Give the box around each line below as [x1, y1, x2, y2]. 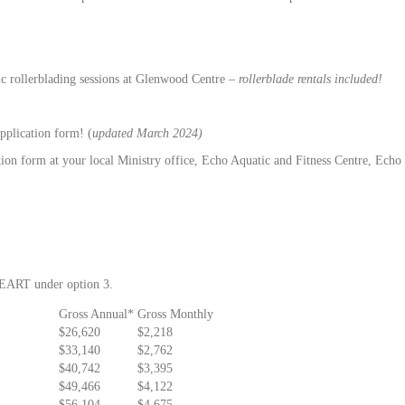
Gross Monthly [137, 307, 213, 322]
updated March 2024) [92, 127, 202, 141]
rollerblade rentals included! [239, 72, 382, 87]
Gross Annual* [59, 307, 134, 322]
